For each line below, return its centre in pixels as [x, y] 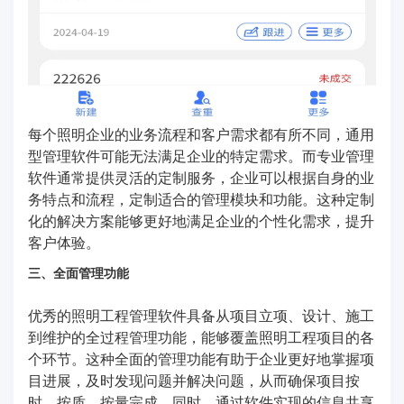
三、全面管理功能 [78, 273]
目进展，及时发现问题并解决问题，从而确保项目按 [194, 381]
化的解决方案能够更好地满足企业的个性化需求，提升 [201, 221]
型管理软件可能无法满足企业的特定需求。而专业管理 [201, 156]
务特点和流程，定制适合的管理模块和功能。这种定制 [201, 199]
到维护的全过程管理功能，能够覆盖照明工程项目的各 [201, 337]
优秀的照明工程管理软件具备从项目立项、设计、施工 [201, 316]
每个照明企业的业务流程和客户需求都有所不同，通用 [201, 134]
